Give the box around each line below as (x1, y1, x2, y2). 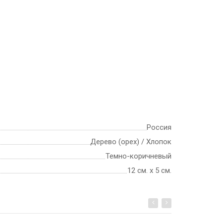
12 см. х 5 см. (127, 166, 171, 175)
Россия (147, 123, 171, 132)
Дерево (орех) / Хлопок (90, 137, 171, 147)
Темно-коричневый (106, 152, 171, 161)
